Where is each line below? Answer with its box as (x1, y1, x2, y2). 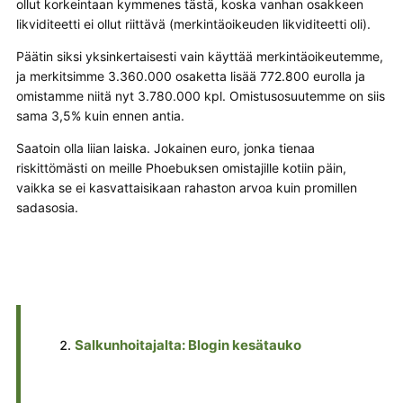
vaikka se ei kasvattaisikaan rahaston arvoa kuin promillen (15, 179, 357, 195)
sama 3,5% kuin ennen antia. (15, 107, 184, 123)
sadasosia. (15, 199, 78, 215)
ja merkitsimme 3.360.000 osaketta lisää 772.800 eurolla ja (15, 67, 365, 84)
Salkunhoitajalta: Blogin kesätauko (74, 336, 301, 354)
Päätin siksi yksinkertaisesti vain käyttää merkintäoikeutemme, (15, 48, 383, 64)
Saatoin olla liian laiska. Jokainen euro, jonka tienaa (15, 139, 315, 156)
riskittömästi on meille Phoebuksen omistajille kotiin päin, (15, 159, 346, 175)
